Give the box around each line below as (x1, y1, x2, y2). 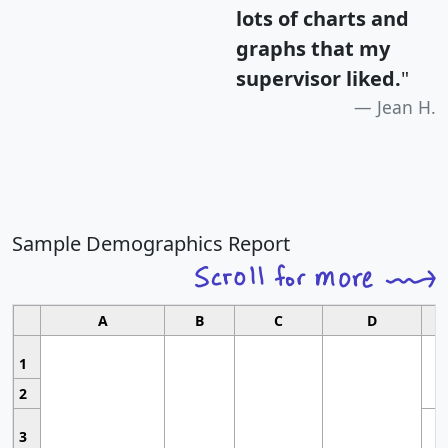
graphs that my (236, 34, 390, 62)
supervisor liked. (236, 64, 401, 92)
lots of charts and (236, 4, 409, 32)
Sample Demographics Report (12, 229, 290, 257)
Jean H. (377, 94, 436, 119)
